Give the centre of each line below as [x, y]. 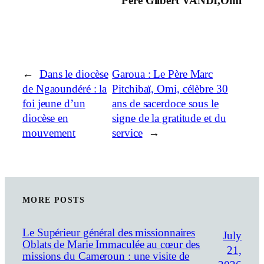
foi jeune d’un [54, 104]
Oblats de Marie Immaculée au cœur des [111, 245]
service [127, 133]
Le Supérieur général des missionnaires [109, 233]
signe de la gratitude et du [169, 118]
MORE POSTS [54, 200]
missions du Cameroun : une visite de [106, 257]
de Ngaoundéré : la [65, 89]
